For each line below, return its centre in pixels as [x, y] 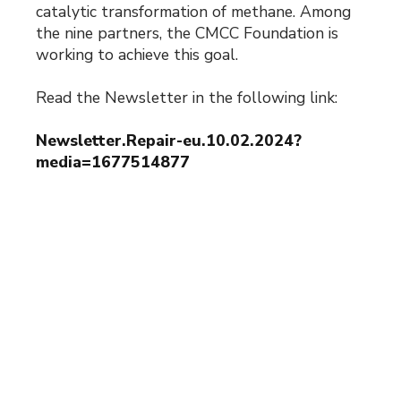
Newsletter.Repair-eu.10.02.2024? [169, 141]
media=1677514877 [113, 162]
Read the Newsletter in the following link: [187, 98]
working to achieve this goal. [137, 55]
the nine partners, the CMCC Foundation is [188, 33]
